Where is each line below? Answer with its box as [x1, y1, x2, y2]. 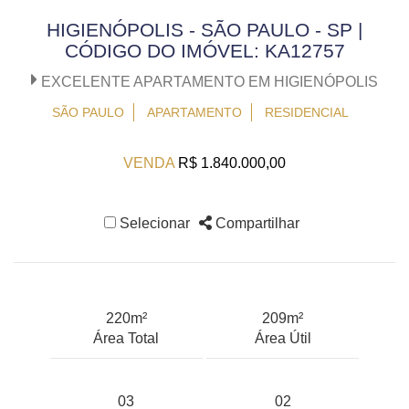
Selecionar [120, 215, 190, 231]
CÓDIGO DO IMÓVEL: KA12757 [64, 40, 345, 61]
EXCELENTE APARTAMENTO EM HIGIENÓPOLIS [37, 73, 379, 89]
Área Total [93, 330, 160, 346]
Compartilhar [212, 215, 299, 231]
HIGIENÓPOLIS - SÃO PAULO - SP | [47, 19, 362, 40]
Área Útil [254, 330, 311, 346]
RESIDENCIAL [264, 104, 349, 120]
